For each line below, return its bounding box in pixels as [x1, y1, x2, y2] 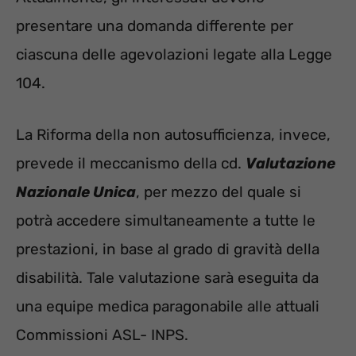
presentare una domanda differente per [16, 17, 293, 36]
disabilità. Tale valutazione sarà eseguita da [16, 268, 319, 287]
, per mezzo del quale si [136, 182, 301, 201]
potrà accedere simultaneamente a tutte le [16, 211, 315, 230]
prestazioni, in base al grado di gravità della [16, 239, 319, 258]
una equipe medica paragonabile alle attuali [16, 296, 319, 315]
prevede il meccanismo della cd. [16, 153, 246, 172]
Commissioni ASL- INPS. [16, 325, 188, 344]
